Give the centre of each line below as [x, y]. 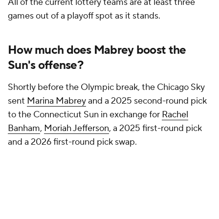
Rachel [175, 115]
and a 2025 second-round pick [146, 101]
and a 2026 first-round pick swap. [73, 142]
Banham [24, 128]
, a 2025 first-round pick [155, 128]
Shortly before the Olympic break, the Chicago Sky [106, 87]
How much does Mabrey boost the [97, 50]
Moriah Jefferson [77, 128]
